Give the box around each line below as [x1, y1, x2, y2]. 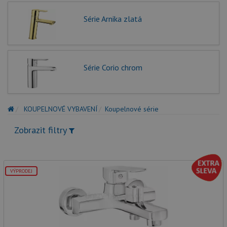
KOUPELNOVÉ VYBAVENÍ [24, 104, 97, 114]
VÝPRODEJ [10, 168, 32, 175]
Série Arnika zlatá [83, 14, 142, 24]
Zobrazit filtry [14, 124, 69, 136]
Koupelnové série [105, 104, 159, 114]
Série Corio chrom [83, 62, 142, 73]
